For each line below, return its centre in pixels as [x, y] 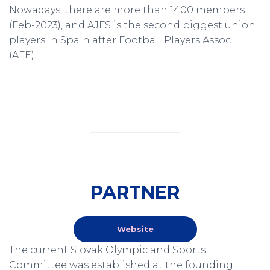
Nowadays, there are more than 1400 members [127, 10]
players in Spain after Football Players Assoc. [121, 40]
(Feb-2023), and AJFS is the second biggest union [132, 25]
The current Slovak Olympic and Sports [107, 250]
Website [135, 229]
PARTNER [135, 193]
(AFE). [23, 55]
